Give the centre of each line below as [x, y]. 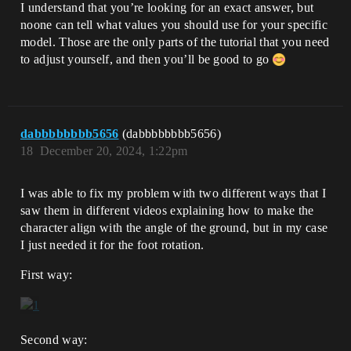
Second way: [54, 340]
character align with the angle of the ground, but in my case [174, 228]
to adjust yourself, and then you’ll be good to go [147, 60]
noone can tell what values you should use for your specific [174, 25]
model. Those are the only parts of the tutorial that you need [175, 42]
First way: [47, 275]
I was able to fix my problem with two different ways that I [173, 194]
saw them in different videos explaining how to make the [167, 211]
